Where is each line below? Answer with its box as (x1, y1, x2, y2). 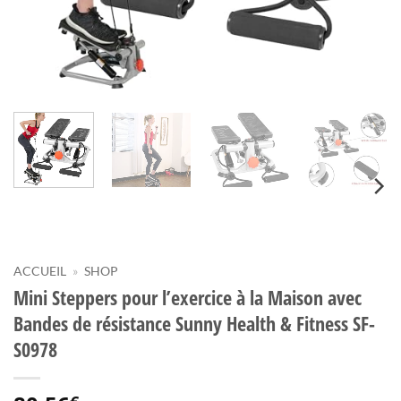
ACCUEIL (13, 264, 66, 279)
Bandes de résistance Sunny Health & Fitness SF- (13, 310, 375, 338)
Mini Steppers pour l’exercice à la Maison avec (13, 284, 362, 312)
